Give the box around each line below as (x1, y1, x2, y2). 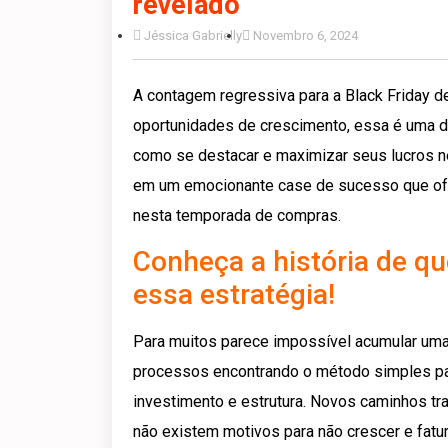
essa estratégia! (133, 278, 335, 312)
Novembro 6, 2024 (253, 28, 358, 43)
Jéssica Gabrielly (144, 28, 242, 43)
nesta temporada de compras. (133, 206, 341, 225)
